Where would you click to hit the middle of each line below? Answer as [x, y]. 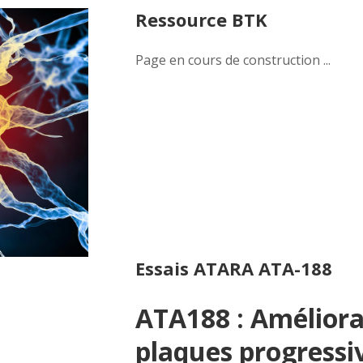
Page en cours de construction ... [233, 60]
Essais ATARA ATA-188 [233, 268]
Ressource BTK [201, 19]
